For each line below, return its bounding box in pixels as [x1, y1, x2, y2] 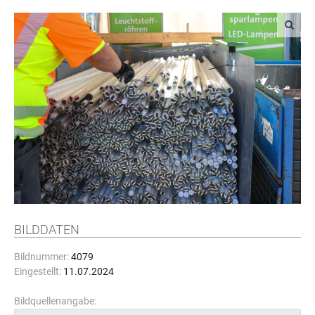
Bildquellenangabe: [14, 295, 96, 307]
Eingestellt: [14, 266, 61, 278]
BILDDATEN [14, 222, 79, 237]
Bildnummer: [14, 251, 69, 263]
